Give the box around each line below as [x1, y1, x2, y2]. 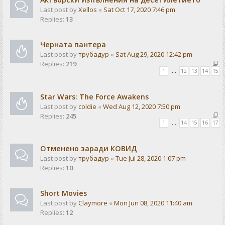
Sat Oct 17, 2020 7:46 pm [103, 5, 175, 15]
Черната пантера [40, 40, 106, 50]
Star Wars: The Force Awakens [40, 91, 149, 101]
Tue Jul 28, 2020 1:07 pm [116, 153, 186, 163]
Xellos [78, 5, 97, 15]
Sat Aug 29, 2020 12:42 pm [116, 50, 192, 59]
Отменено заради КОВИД [40, 143, 137, 153]
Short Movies [40, 188, 87, 198]
